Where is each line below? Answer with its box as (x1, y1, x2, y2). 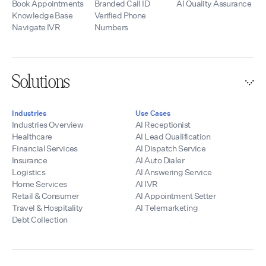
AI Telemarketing (135, 202, 198, 213)
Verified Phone (94, 9, 146, 21)
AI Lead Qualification (135, 131, 211, 142)
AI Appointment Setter (135, 190, 216, 201)
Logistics (12, 166, 45, 178)
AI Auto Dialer (135, 154, 185, 166)
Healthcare (12, 131, 52, 142)
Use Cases (135, 108, 170, 118)
